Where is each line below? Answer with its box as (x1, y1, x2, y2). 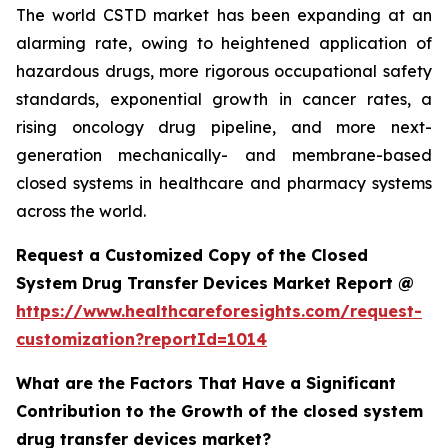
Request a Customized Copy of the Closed (16, 245, 368, 265)
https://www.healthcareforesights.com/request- (16, 301, 422, 321)
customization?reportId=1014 (16, 329, 267, 349)
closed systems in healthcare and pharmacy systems (16, 173, 432, 193)
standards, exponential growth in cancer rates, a (16, 89, 432, 109)
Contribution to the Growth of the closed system (16, 401, 423, 421)
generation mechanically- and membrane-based (16, 145, 432, 165)
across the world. (16, 201, 146, 221)
